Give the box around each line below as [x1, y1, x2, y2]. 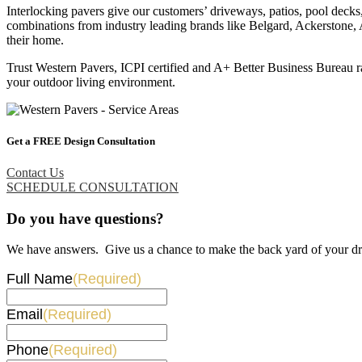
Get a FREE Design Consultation [6, 134, 155, 147]
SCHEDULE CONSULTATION [6, 179, 179, 194]
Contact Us [6, 165, 64, 179]
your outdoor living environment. [6, 74, 175, 89]
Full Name [6, 271, 73, 288]
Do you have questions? [6, 209, 164, 227]
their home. [6, 32, 64, 47]
